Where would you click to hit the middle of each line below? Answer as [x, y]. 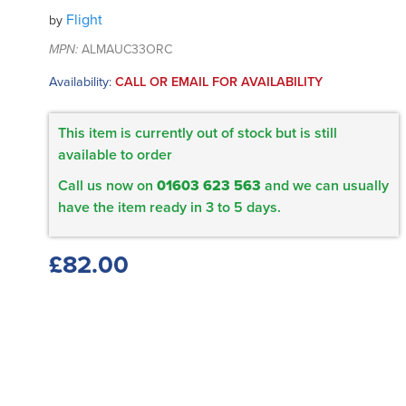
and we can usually [325, 186]
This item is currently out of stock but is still [198, 134]
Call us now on [107, 186]
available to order [115, 155]
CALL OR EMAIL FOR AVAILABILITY [219, 82]
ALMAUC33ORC [125, 50]
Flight [84, 20]
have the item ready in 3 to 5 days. [169, 208]
